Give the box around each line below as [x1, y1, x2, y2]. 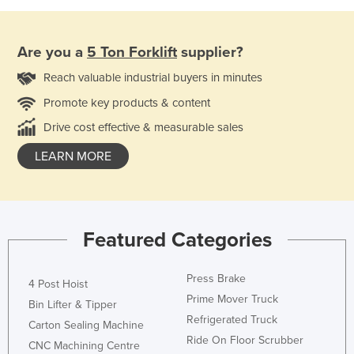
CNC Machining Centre [28, 338, 140, 352]
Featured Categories [82, 227, 272, 252]
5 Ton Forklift [87, 43, 177, 62]
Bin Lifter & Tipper [28, 297, 117, 311]
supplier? [177, 43, 243, 62]
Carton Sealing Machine [28, 318, 144, 332]
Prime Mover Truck [186, 292, 278, 306]
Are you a [17, 43, 87, 62]
